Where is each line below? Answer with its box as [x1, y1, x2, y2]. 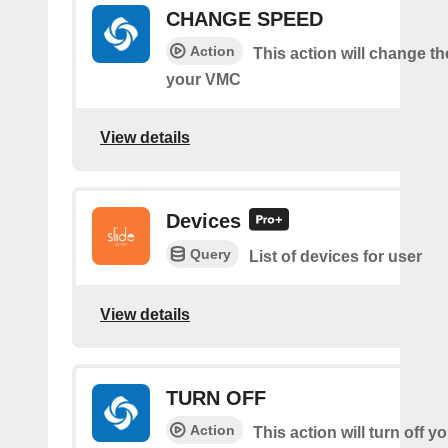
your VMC [166, 71, 241, 88]
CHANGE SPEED [166, 8, 323, 30]
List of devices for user [249, 248, 422, 266]
